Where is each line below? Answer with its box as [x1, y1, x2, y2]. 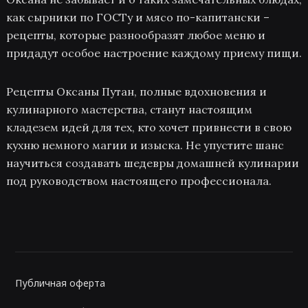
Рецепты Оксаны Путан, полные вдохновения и [5, 85, 267, 98]
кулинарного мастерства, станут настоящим [5, 102, 252, 116]
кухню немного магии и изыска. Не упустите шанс [5, 138, 284, 152]
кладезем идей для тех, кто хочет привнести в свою [5, 120, 291, 134]
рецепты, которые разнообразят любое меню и [5, 28, 265, 42]
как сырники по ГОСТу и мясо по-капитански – [5, 10, 269, 24]
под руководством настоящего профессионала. [5, 174, 272, 188]
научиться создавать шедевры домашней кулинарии [5, 156, 299, 170]
